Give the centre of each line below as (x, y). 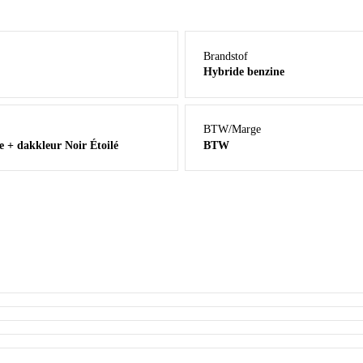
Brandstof (226, 56)
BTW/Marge (233, 129)
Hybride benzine (244, 72)
